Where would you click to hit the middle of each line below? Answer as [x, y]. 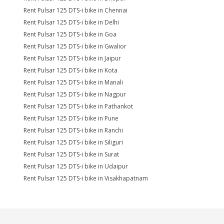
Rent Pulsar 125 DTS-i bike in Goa [70, 34]
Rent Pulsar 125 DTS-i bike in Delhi [71, 22]
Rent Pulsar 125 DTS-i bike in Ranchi [73, 130]
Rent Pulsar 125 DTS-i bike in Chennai [75, 10]
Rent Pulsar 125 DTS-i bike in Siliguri [73, 142]
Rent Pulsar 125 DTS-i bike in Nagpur [75, 94]
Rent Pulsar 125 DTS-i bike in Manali [73, 82]
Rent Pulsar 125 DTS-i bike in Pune [71, 118]
